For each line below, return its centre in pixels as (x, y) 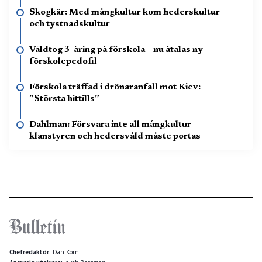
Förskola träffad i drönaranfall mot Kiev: (115, 87)
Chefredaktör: (31, 252)
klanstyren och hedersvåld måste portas (115, 136)
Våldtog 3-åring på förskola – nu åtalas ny (116, 50)
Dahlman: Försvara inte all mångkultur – (113, 125)
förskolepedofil (63, 61)
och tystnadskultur (70, 24)
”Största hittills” (64, 99)
